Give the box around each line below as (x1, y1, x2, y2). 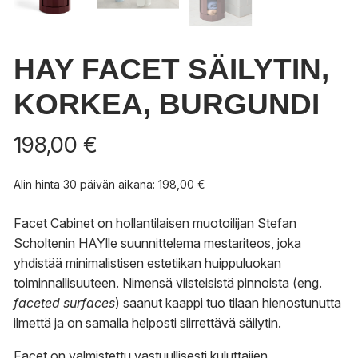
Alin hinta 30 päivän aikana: (14, 177, 158, 192)
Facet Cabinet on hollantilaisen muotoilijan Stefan (14, 215, 296, 232)
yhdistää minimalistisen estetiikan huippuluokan (14, 255, 281, 272)
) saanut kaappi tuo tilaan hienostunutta (115, 295, 341, 312)
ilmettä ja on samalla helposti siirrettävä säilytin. (14, 315, 281, 332)
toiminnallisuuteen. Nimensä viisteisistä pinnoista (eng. (14, 275, 322, 292)
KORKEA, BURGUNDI (14, 88, 320, 121)
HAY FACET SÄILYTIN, (14, 53, 329, 86)
